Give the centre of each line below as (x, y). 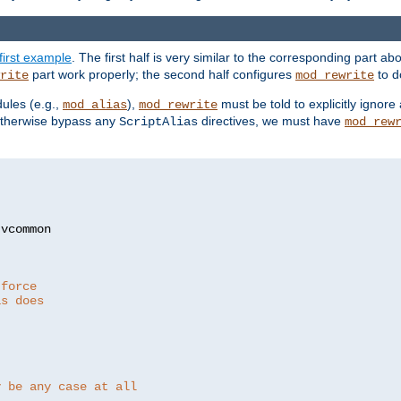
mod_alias (95, 105)
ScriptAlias (158, 122)
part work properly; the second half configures (162, 75)
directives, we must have (271, 121)
